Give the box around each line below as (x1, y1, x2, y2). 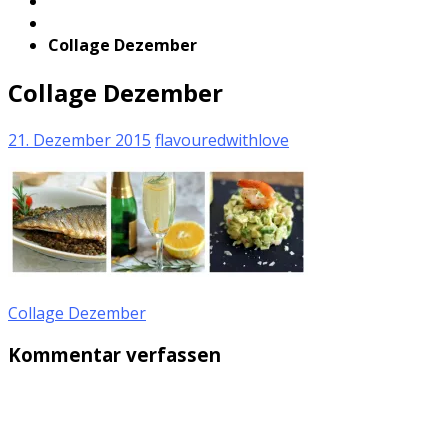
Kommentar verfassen (8, 342, 221, 368)
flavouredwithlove (155, 128, 289, 151)
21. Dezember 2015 (8, 128, 151, 151)
